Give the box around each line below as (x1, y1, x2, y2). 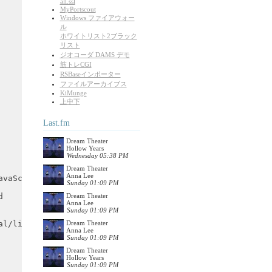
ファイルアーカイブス (59, 80, 127, 87)
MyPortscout (59, 5, 96, 13)
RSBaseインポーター (59, 70, 121, 78)
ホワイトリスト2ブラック (59, 32, 137, 39)
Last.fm (43, 118, 70, 127)
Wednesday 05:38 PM (67, 151, 128, 159)
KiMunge (59, 89, 87, 97)
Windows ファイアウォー (59, 13, 135, 21)
